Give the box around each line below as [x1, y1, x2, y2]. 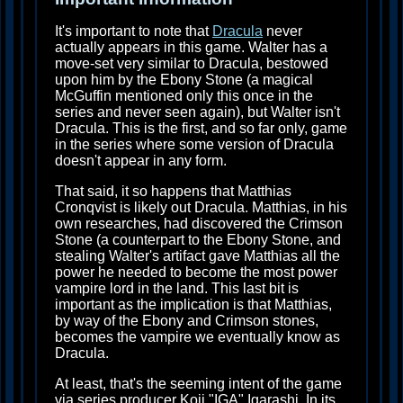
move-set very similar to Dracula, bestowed [55, 56, 328, 72]
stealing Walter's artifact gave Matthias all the [55, 248, 340, 264]
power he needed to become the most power [55, 264, 337, 281]
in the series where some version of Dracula [55, 137, 334, 153]
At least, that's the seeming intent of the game [55, 376, 342, 392]
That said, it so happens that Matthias [55, 184, 291, 200]
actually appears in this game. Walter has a [55, 40, 327, 56]
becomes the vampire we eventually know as [55, 329, 340, 345]
